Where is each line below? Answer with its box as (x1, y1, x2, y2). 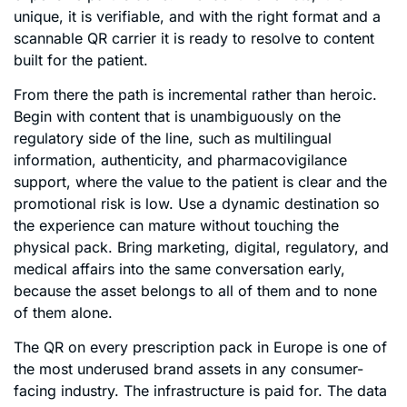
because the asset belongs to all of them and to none (14, 282, 377, 300)
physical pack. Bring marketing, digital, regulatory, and (14, 238, 389, 256)
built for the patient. (14, 50, 148, 69)
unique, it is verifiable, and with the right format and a (14, 6, 381, 25)
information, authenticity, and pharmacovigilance (14, 151, 347, 169)
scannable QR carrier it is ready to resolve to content (14, 28, 374, 47)
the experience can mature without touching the (14, 216, 339, 234)
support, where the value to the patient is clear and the (14, 173, 387, 191)
